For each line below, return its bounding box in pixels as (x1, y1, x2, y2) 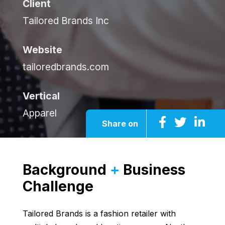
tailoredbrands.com (22, 60, 109, 73)
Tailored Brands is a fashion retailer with (22, 208, 176, 218)
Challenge (22, 177, 93, 195)
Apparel (22, 106, 57, 119)
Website (22, 43, 62, 56)
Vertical (22, 89, 60, 102)
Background (22, 161, 110, 178)
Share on (102, 118, 138, 129)
